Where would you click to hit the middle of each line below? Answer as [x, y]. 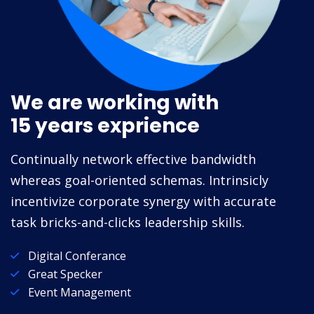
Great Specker [65, 274]
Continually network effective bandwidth [133, 159]
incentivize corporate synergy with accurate [143, 201]
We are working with [115, 102]
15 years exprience [105, 125]
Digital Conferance [77, 255]
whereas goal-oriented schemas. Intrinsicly [139, 180]
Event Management [80, 292]
